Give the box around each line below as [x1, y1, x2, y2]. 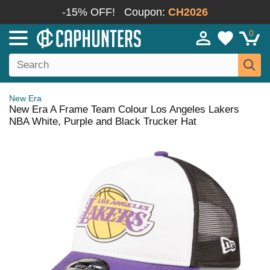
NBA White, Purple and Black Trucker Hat [9, 116, 196, 127]
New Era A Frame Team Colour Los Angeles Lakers [9, 104, 239, 115]
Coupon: [124, 6, 168, 18]
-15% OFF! [62, 6, 115, 18]
